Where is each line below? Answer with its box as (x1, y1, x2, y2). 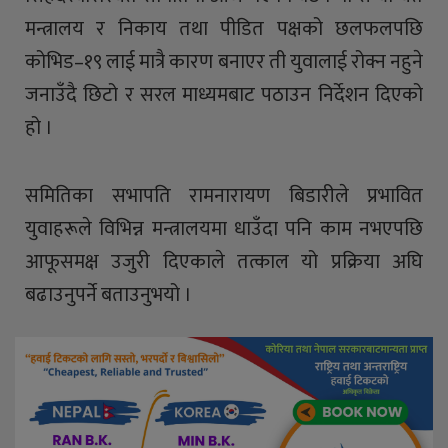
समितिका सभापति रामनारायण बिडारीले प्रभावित (25, 179, 423, 214)
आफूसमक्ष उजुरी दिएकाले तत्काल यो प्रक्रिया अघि (25, 245, 423, 280)
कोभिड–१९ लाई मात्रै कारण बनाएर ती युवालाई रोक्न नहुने (25, 45, 423, 80)
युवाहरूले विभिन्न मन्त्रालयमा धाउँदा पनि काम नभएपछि (25, 212, 423, 247)
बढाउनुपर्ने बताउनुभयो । (25, 278, 192, 313)
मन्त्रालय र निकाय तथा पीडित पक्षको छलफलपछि (25, 12, 423, 47)
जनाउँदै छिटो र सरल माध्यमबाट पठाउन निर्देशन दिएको (25, 78, 423, 113)
